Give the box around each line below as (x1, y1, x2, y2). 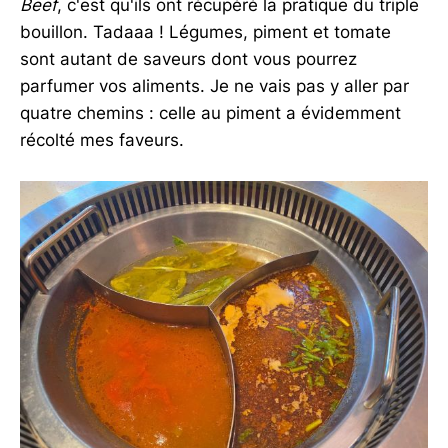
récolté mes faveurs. (20, 130, 184, 151)
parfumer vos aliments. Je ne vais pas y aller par (20, 76, 409, 97)
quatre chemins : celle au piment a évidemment (20, 103, 401, 124)
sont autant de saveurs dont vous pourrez (20, 49, 357, 70)
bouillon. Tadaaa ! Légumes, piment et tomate (20, 22, 391, 43)
